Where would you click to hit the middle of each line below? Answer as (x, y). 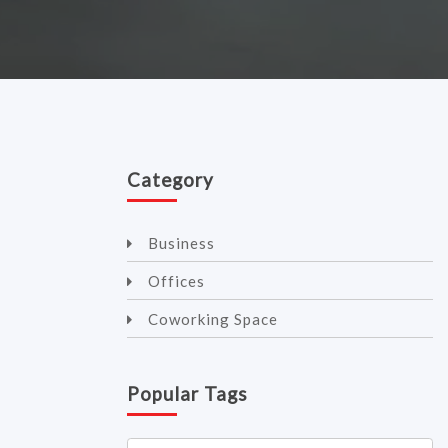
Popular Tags (187, 393)
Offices (176, 280)
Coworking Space (213, 318)
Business (181, 242)
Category (170, 179)
